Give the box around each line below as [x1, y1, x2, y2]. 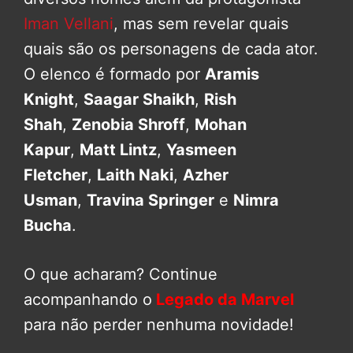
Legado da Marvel [152, 290, 294, 310]
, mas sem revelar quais [113, 14, 288, 34]
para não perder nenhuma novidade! [24, 315, 294, 335]
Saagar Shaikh [84, 90, 195, 110]
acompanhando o [24, 290, 152, 310]
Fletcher [24, 165, 87, 185]
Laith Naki [97, 165, 173, 185]
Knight [24, 90, 74, 110]
